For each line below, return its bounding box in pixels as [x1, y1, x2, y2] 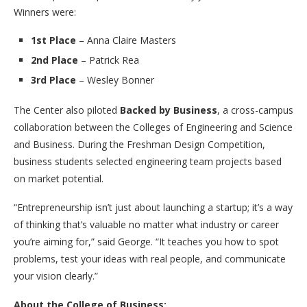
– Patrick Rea [78, 53, 139, 66]
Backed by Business [120, 103, 217, 116]
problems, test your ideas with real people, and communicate [14, 251, 286, 265]
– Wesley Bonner [76, 73, 154, 86]
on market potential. [14, 171, 103, 185]
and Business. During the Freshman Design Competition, [14, 137, 265, 151]
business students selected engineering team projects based [14, 154, 282, 168]
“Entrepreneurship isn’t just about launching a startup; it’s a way [14, 200, 293, 214]
